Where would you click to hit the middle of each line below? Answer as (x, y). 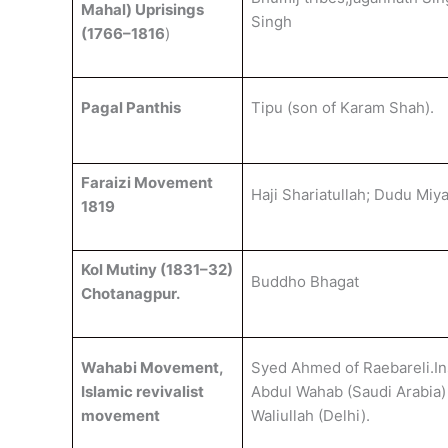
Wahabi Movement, (151, 367)
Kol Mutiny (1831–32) (156, 269)
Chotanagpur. (130, 293)
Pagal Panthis (130, 107)
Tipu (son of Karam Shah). (342, 107)
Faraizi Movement (146, 182)
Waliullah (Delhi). (310, 415)
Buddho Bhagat (304, 281)
